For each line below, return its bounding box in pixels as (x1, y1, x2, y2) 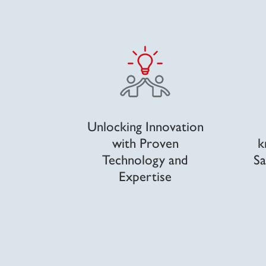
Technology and (102, 148, 188, 169)
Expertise (119, 165, 172, 185)
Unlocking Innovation (87, 115, 204, 135)
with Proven (112, 132, 179, 152)
